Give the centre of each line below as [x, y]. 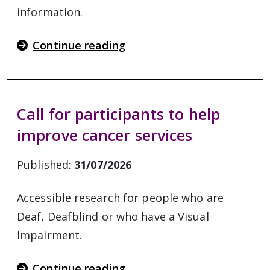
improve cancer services [105, 135]
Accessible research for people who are [120, 198]
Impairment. [50, 235]
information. [50, 12]
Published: [46, 165]
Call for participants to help [118, 114]
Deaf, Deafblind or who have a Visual [113, 216]
